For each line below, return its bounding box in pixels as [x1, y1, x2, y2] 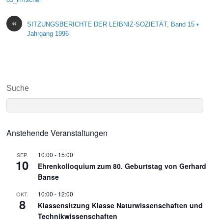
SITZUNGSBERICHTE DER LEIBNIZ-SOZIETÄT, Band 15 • [27, 20, 199, 28]
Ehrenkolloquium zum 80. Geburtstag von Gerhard [38, 161, 207, 171]
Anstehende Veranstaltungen [6, 127, 108, 139]
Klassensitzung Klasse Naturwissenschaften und [38, 200, 203, 211]
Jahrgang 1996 [27, 29, 69, 37]
